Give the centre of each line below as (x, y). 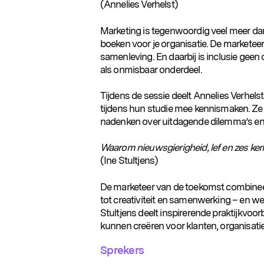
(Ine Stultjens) (129, 161)
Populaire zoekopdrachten (92, 130)
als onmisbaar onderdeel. (151, 69)
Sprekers (122, 250)
